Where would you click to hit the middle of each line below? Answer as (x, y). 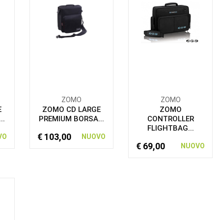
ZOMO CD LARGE (72, 110)
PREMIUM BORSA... (72, 119)
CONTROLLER (170, 119)
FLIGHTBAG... (170, 128)
